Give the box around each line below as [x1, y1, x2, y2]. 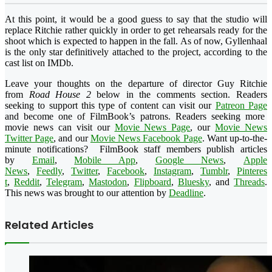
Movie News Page [114, 121, 191, 132]
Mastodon [89, 176, 127, 187]
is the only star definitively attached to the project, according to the [5, 46, 267, 57]
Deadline [169, 187, 203, 198]
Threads [234, 176, 265, 187]
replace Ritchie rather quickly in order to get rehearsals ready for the [5, 24, 267, 35]
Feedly [36, 165, 62, 176]
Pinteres [237, 165, 267, 176]
